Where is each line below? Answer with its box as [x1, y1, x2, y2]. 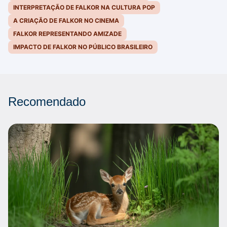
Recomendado [8, 95, 86, 109]
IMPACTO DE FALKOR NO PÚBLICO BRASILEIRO [13, 43, 153, 51]
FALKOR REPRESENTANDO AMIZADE [13, 30, 122, 38]
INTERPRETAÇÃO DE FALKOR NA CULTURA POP [13, 4, 155, 12]
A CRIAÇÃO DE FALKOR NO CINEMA [13, 17, 119, 25]
